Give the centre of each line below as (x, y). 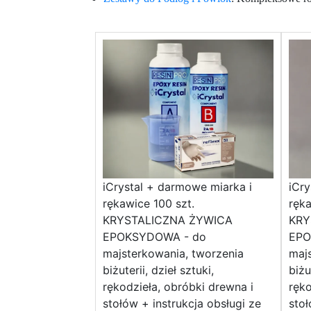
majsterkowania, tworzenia (173, 254)
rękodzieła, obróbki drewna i (178, 287)
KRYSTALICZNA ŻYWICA (168, 220)
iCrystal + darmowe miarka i (177, 187)
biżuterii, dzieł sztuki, (158, 270)
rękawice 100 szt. (149, 204)
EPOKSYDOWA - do (154, 237)
